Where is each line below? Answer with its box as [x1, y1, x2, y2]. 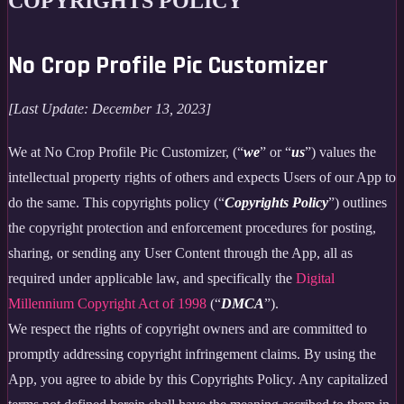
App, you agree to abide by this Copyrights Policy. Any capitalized [8, 371, 388, 387]
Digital [296, 270, 335, 286]
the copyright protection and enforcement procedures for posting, [8, 219, 376, 235]
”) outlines [328, 194, 387, 210]
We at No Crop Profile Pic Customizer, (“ [8, 143, 243, 160]
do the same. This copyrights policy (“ [8, 194, 225, 210]
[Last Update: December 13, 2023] [8, 100, 211, 116]
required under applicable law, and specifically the [8, 270, 296, 286]
